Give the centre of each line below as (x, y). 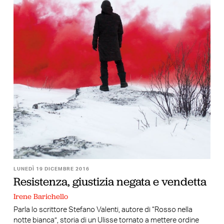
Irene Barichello (40, 196)
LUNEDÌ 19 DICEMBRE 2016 (51, 169)
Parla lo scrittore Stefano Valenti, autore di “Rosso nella (103, 210)
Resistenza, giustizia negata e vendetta (110, 182)
